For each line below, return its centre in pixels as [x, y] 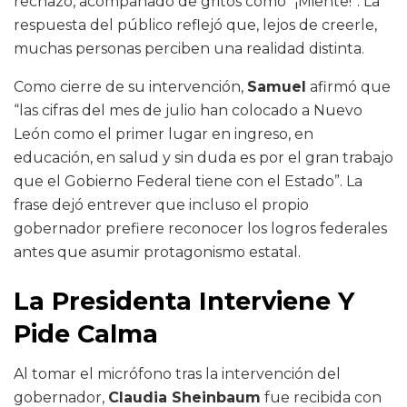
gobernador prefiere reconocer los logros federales [200, 229]
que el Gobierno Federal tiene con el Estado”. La [188, 182]
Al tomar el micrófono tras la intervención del [177, 374]
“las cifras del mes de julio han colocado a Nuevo [188, 111]
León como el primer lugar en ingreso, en [164, 134]
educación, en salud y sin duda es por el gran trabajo [203, 158]
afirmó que [348, 87]
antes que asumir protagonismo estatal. [157, 253]
